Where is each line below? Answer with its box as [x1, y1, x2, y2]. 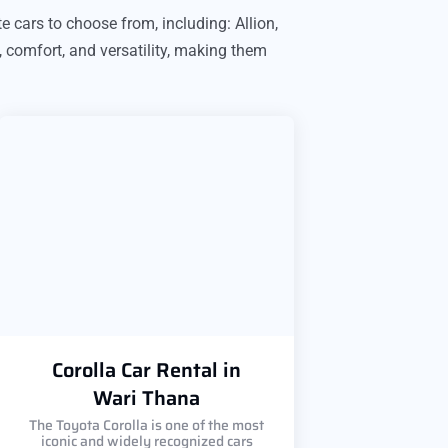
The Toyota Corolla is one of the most [29, 413, 264, 436]
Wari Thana [93, 381, 200, 414]
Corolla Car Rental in [52, 353, 241, 386]
